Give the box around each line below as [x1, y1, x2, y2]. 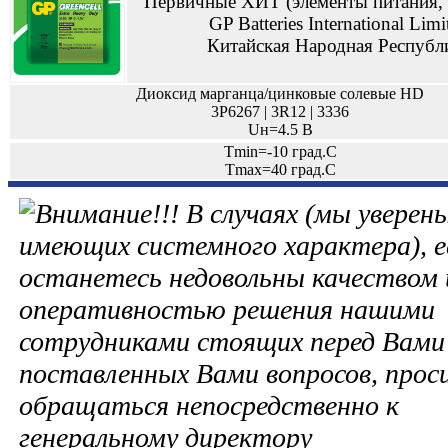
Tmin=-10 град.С [223, 143, 337, 160]
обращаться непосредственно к [19, 389, 400, 421]
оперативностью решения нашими [19, 293, 436, 325]
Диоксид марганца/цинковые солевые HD [136, 85, 424, 102]
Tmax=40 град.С [224, 161, 336, 178]
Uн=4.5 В [247, 121, 313, 138]
